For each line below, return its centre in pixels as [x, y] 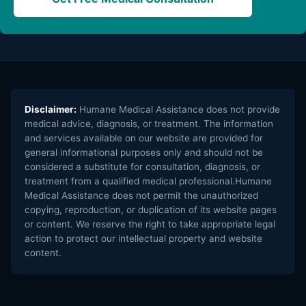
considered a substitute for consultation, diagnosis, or [142, 166]
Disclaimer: [51, 109]
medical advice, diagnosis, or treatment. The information [149, 123]
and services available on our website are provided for [144, 138]
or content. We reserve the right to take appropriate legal [150, 224]
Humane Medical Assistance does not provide [178, 109]
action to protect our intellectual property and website [143, 238]
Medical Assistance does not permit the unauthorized [141, 195]
